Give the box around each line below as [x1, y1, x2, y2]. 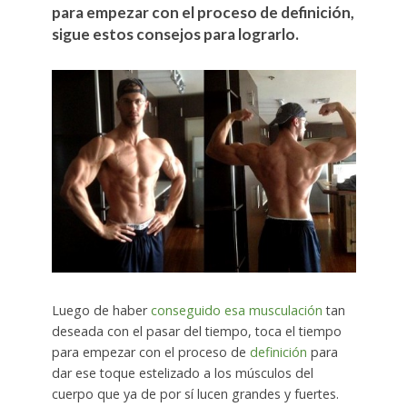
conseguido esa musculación [150, 302, 323, 320]
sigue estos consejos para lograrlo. [51, 25, 299, 44]
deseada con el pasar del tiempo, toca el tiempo [51, 323, 342, 341]
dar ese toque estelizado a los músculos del [51, 364, 313, 382]
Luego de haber [51, 302, 151, 320]
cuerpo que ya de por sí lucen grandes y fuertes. [51, 385, 339, 403]
